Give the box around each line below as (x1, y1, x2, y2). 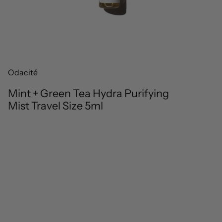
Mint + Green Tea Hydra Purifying (8, 87, 169, 100)
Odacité (8, 67, 38, 77)
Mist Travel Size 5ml (8, 99, 103, 112)
